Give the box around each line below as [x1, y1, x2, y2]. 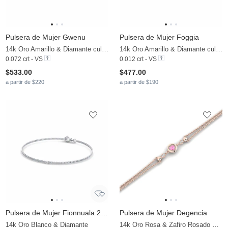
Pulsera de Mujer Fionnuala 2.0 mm [101, 209, 108, 217]
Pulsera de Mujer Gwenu [6, 33, 85, 42]
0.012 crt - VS [120, 55, 157, 63]
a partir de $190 [120, 79, 158, 85]
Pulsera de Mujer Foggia [120, 33, 199, 42]
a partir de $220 [6, 79, 44, 85]
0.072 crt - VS [6, 55, 43, 63]
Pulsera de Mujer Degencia [120, 209, 207, 217]
